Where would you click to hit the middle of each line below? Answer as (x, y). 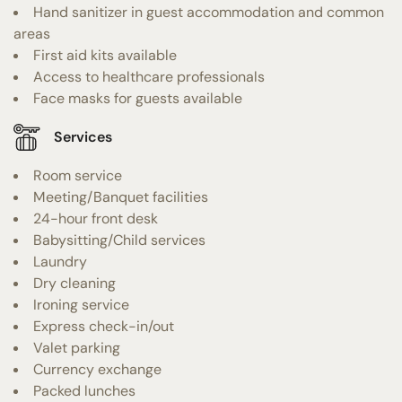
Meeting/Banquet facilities (121, 197)
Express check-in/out (104, 326)
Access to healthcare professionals (149, 76)
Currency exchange (97, 369)
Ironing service (81, 304)
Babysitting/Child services (119, 240)
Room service (78, 175)
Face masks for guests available (138, 98)
